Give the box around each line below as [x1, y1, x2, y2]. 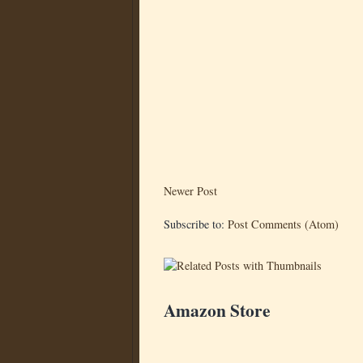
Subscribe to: [164, 216, 228, 233]
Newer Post [164, 183, 217, 199]
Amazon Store [164, 297, 271, 323]
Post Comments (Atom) [228, 216, 339, 233]
